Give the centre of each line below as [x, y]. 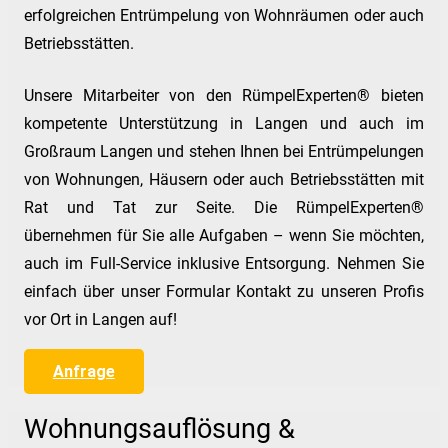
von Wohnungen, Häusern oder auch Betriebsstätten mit [224, 180]
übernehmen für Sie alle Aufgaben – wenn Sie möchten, [224, 236]
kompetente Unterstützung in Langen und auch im [224, 124]
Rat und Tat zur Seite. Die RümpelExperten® [224, 208]
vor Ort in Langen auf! [100, 320]
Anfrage [83, 372]
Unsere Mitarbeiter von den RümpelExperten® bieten [224, 96]
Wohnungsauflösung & [159, 429]
